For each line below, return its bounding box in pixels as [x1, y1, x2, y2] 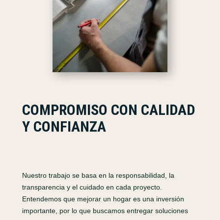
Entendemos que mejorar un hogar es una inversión [22, 195, 184, 203]
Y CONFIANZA [22, 118, 106, 136]
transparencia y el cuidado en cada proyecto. [22, 183, 162, 192]
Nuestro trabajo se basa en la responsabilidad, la [22, 171, 174, 180]
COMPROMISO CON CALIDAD [22, 101, 195, 119]
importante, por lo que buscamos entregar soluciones [22, 207, 188, 215]
